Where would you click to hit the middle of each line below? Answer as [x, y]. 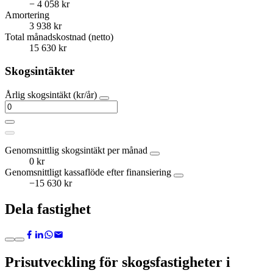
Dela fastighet [48, 209]
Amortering [27, 15]
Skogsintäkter [40, 71]
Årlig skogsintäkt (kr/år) [52, 95]
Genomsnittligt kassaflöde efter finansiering [89, 172]
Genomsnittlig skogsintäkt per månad [77, 151]
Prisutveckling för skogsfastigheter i [118, 262]
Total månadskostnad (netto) [59, 37]
